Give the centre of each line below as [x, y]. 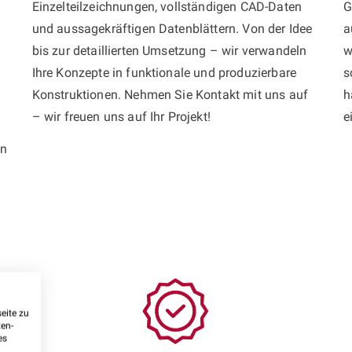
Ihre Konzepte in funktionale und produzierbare [164, 72]
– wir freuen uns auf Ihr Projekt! [121, 116]
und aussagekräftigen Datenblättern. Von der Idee [172, 28]
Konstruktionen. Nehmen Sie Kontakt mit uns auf [170, 94]
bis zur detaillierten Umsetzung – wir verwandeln [169, 50]
